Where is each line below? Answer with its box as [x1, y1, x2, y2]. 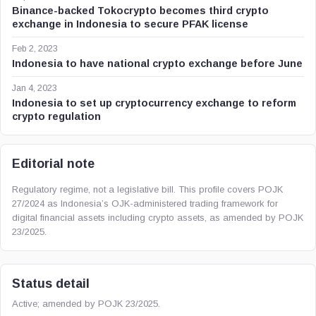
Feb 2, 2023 [12, 44, 58, 54]
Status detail [12, 276, 90, 291]
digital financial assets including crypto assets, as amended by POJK [12, 212, 303, 223]
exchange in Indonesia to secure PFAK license [12, 18, 248, 30]
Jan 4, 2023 [12, 83, 57, 93]
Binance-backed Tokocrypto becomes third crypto [12, 5, 269, 16]
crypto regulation [12, 111, 101, 122]
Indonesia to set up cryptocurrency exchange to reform [12, 97, 296, 109]
